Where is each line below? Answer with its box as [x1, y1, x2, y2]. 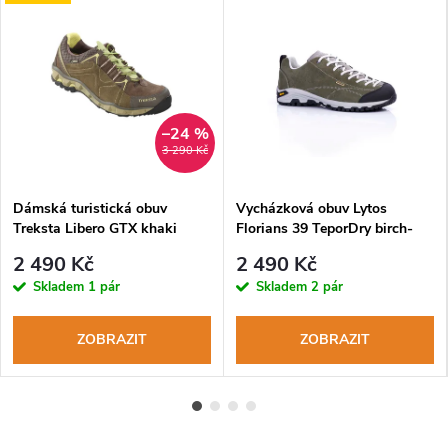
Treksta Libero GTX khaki [13, 218, 177, 238]
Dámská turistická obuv [13, 198, 167, 218]
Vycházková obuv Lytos [236, 198, 387, 218]
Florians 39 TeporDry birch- [236, 218, 413, 238]
